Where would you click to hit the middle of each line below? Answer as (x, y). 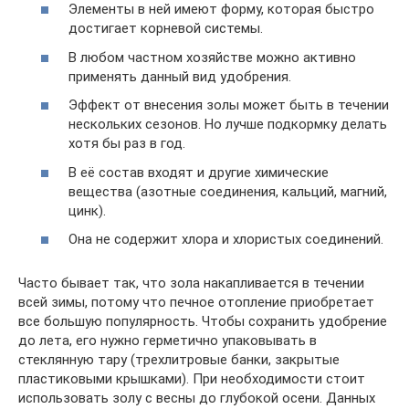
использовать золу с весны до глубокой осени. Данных (197, 399)
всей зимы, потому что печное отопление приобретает (196, 303)
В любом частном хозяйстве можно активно (212, 57)
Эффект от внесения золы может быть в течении (229, 105)
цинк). (87, 210)
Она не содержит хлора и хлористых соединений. (226, 240)
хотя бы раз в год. (127, 144)
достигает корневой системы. (166, 29)
